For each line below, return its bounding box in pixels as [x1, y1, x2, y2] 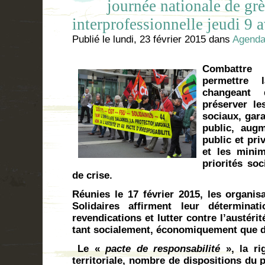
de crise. [72, 169, 112, 181]
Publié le [72, 33, 113, 45]
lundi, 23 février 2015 [113, 33, 206, 45]
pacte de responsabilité [105, 243, 226, 254]
